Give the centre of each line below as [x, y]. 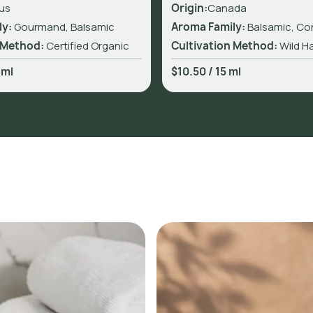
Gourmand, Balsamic [64, 27]
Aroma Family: [209, 27]
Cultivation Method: [224, 45]
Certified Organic [87, 45]
